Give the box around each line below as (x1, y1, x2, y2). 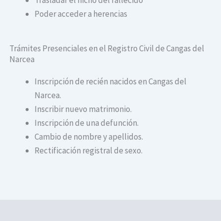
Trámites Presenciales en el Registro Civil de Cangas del (9, 43, 205, 54)
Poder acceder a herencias (35, 8, 128, 19)
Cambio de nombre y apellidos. (35, 131, 144, 143)
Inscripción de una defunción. (35, 117, 139, 129)
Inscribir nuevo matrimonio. (35, 104, 132, 115)
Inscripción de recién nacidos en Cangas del (35, 76, 187, 87)
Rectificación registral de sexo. (35, 145, 143, 156)
